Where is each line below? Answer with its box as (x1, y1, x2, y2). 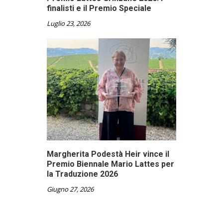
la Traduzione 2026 (47, 169, 118, 179)
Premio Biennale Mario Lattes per (47, 159, 174, 169)
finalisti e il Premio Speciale (47, 3, 151, 13)
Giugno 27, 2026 (47, 184, 94, 194)
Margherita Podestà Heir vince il (47, 149, 169, 159)
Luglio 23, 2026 (47, 19, 90, 28)
